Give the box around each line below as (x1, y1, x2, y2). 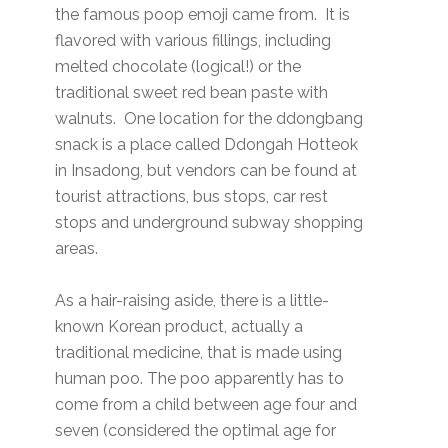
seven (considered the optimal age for (55, 420, 337, 440)
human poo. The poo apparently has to (55, 368, 345, 388)
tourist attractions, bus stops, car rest (55, 186, 329, 206)
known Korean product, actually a (55, 316, 304, 336)
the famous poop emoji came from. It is (55, 4, 351, 24)
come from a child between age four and (55, 394, 358, 414)
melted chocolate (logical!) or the (55, 56, 302, 76)
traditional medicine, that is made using (55, 342, 343, 362)
